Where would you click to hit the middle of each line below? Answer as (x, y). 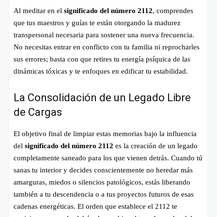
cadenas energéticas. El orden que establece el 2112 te (95, 206)
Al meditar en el (39, 10)
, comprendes (173, 10)
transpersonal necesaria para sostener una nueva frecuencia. (104, 35)
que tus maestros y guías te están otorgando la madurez (97, 23)
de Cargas (38, 112)
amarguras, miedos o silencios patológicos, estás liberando (102, 182)
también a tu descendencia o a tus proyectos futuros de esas (104, 194)
